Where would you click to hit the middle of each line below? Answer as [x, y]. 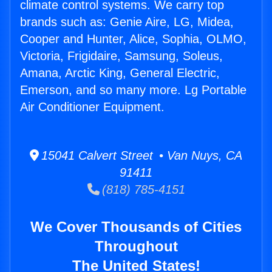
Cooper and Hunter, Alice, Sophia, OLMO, [133, 39]
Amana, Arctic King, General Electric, [120, 73]
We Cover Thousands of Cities [136, 227]
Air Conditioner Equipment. [92, 107]
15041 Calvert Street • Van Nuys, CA [141, 156]
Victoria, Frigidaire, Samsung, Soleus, [121, 56]
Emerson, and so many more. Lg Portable [133, 90]
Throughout [136, 246]
